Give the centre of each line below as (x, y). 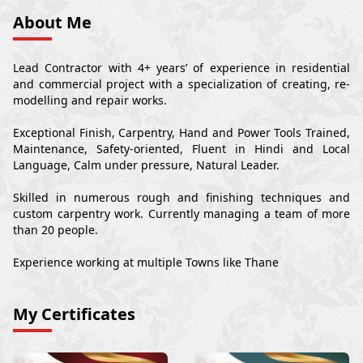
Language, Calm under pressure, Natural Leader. (146, 165)
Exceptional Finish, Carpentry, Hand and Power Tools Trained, (181, 133)
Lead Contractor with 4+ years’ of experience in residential (181, 68)
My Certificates (74, 314)
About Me (52, 23)
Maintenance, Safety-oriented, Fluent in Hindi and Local (181, 149)
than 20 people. (56, 230)
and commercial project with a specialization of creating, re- (181, 84)
